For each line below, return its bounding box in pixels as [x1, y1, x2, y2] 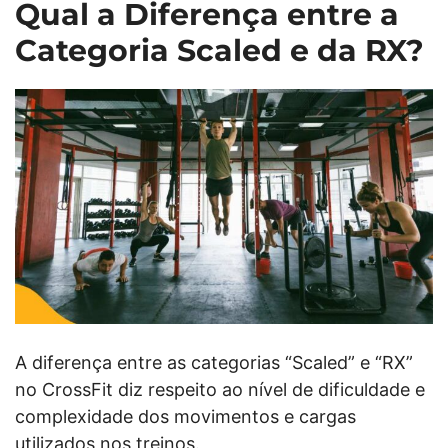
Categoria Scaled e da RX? [15, 31, 424, 69]
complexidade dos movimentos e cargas [15, 406, 356, 427]
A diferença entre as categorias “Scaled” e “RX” [15, 352, 413, 373]
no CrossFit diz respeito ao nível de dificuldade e [15, 379, 425, 400]
